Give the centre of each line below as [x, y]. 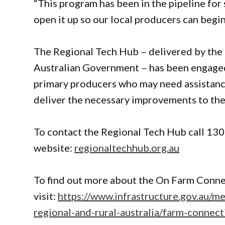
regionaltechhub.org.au [127, 147]
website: [54, 147]
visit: [46, 196]
